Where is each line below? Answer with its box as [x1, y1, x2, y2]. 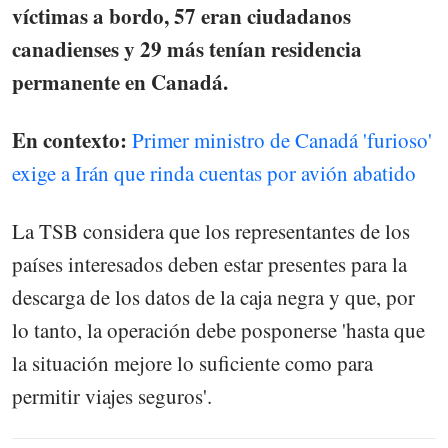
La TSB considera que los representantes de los [12, 216, 410, 245]
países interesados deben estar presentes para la [12, 249, 407, 278]
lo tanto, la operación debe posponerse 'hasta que [12, 315, 425, 344]
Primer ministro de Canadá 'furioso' [132, 125, 432, 154]
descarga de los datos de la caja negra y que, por [12, 282, 415, 311]
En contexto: [12, 124, 132, 155]
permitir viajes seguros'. [12, 381, 212, 410]
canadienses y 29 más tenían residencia [12, 33, 362, 64]
